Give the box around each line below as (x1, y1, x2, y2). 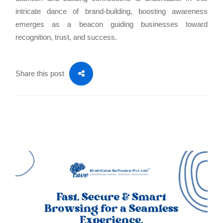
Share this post (15, 69, 65, 78)
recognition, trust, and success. (15, 32, 117, 41)
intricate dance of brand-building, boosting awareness (15, 6, 208, 15)
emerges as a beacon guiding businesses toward (15, 19, 208, 28)
